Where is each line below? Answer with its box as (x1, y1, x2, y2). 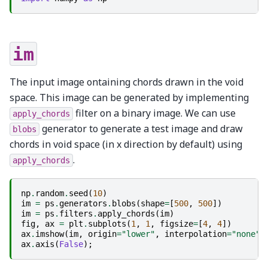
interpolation (165, 229, 227, 239)
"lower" (121, 229, 155, 239)
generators (59, 199, 107, 209)
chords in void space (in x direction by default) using (10, 137, 242, 151)
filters (59, 209, 93, 219)
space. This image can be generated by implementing (10, 90, 249, 104)
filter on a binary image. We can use (73, 106, 236, 120)
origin (88, 229, 117, 239)
